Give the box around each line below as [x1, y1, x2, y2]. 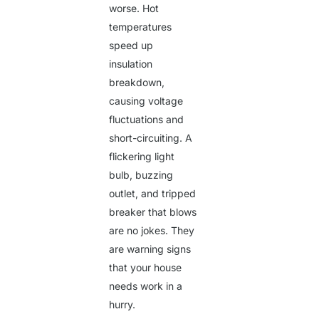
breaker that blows [109, 205, 197, 218]
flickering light [109, 150, 175, 162]
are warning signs [109, 242, 192, 255]
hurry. [109, 298, 136, 310]
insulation [109, 57, 153, 70]
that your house [109, 261, 182, 273]
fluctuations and [109, 113, 184, 125]
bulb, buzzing [109, 168, 174, 181]
